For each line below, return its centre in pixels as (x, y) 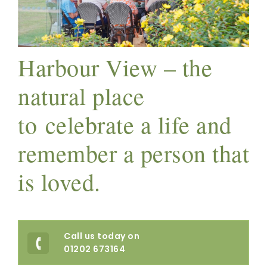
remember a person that (133, 153)
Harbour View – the (115, 67)
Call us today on (102, 236)
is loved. (59, 182)
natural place (81, 96)
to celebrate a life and (125, 125)
